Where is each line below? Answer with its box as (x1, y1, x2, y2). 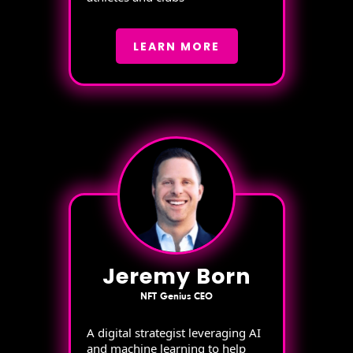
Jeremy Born (102, 262, 251, 291)
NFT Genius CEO (140, 292, 213, 302)
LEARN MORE (133, 38, 220, 54)
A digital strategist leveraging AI (86, 325, 261, 340)
